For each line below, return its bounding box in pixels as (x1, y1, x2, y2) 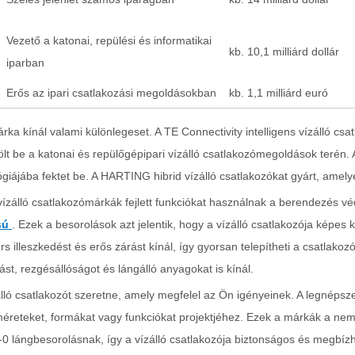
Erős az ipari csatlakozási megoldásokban (6, 86, 216, 99)
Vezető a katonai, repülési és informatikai (6, 34, 212, 47)
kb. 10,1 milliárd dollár (229, 45, 339, 58)
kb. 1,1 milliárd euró (229, 86, 328, 99)
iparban (6, 56, 44, 69)
